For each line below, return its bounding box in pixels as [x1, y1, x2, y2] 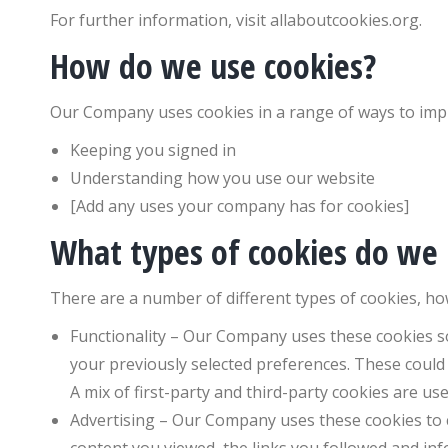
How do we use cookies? [50, 43, 376, 89]
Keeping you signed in [70, 139, 236, 161]
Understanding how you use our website [70, 167, 375, 189]
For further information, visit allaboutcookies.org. [50, 9, 422, 31]
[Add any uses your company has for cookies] [70, 195, 409, 217]
